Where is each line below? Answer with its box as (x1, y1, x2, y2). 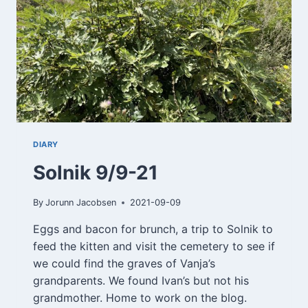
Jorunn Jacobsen (45, 197, 117, 208)
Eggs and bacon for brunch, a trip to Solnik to (33, 221, 273, 236)
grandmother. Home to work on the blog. (33, 290, 250, 305)
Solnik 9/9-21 (33, 161, 158, 185)
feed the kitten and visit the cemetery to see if (33, 239, 275, 253)
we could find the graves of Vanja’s (33, 256, 215, 270)
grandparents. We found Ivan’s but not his (33, 273, 249, 287)
